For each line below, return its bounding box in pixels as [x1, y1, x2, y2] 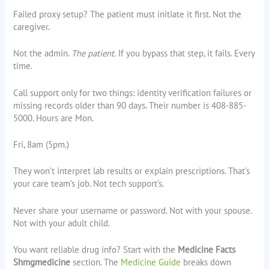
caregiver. [13, 21, 50, 33]
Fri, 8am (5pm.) [13, 139, 70, 151]
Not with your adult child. [13, 217, 110, 229]
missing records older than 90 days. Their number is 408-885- [13, 99, 247, 111]
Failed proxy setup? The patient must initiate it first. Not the [13, 8, 242, 20]
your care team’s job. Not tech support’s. [13, 178, 165, 190]
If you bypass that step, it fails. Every [116, 47, 255, 59]
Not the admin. [13, 47, 72, 59]
